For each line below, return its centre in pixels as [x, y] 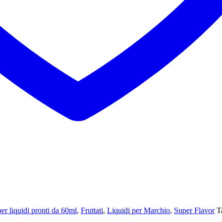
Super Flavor [194, 210]
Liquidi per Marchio [139, 210]
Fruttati [92, 210]
